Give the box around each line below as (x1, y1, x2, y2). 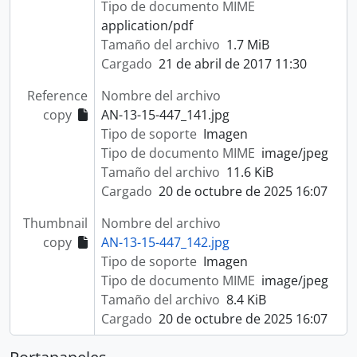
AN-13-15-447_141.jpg (100, 106, 229, 124)
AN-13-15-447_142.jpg (100, 233, 229, 251)
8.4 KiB (226, 291, 266, 308)
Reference (26, 87, 88, 104)
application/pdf (100, 17, 193, 34)
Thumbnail (22, 214, 88, 232)
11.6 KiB (226, 163, 273, 181)
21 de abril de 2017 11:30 (158, 55, 307, 73)
